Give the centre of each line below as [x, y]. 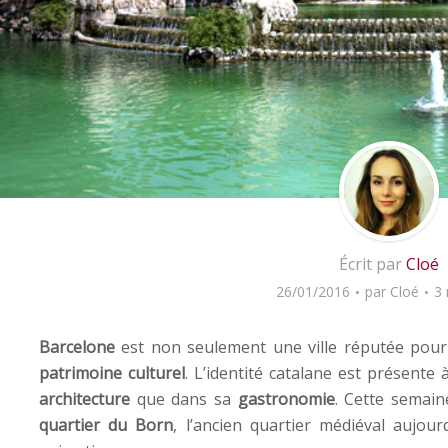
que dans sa [180, 398]
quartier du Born [106, 424]
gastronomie [283, 398]
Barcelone [77, 346]
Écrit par [372, 263]
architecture [84, 398]
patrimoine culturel [112, 372]
